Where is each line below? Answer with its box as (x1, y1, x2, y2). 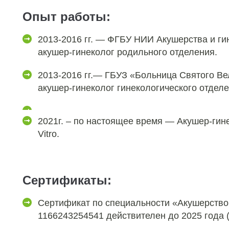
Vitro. (38, 129, 59, 139)
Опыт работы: (22, 10, 110, 24)
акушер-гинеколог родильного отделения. (38, 47, 217, 57)
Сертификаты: (22, 173, 111, 187)
